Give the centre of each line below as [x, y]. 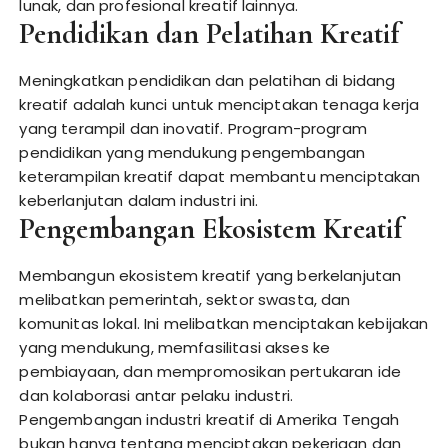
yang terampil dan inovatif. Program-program [193, 128]
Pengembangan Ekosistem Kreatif [211, 228]
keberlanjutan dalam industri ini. [139, 200]
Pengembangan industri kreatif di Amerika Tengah [209, 419]
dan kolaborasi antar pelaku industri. [156, 395]
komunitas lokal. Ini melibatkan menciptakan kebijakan [224, 323]
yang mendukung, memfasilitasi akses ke [175, 347]
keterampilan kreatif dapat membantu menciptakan [220, 176]
